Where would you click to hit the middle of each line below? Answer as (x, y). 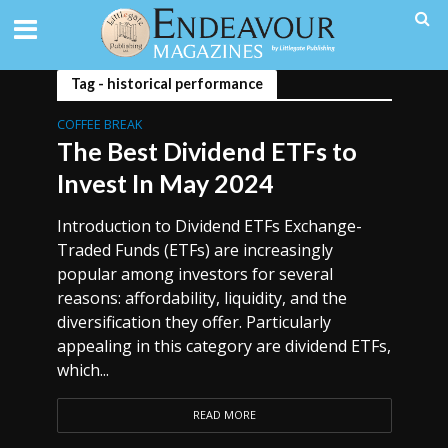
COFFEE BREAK (99, 124)
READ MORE (224, 415)
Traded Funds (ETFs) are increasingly (194, 250)
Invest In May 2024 (165, 183)
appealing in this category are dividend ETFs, (223, 346)
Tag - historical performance (166, 83)
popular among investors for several (194, 274)
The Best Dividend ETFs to (206, 151)
